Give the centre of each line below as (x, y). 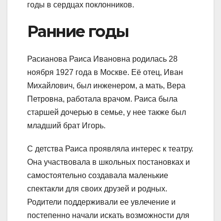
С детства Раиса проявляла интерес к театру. (110, 149)
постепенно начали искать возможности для (108, 216)
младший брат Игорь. (66, 126)
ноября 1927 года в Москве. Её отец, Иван (105, 73)
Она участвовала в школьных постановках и (109, 162)
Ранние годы (78, 31)
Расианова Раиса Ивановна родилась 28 (102, 59)
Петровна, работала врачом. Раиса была (102, 99)
